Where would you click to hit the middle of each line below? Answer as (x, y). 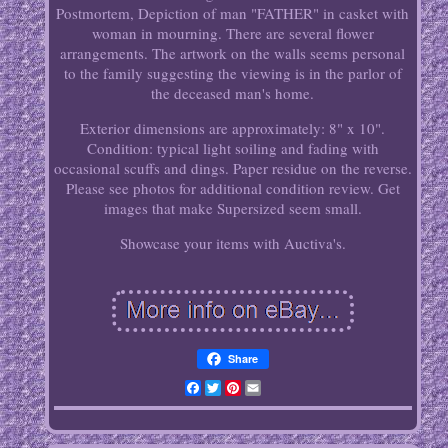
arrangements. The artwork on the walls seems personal (233, 53)
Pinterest (269, 388)
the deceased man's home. (233, 93)
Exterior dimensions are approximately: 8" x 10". (233, 128)
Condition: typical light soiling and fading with (232, 148)
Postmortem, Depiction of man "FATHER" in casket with (233, 13)
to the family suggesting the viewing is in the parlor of (232, 73)
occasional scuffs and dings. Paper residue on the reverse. (232, 168)
